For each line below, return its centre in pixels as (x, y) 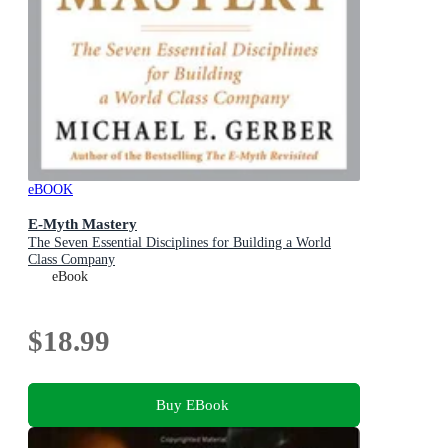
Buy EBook (192, 404)
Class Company (71, 260)
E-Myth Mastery (82, 224)
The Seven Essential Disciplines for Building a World (179, 243)
